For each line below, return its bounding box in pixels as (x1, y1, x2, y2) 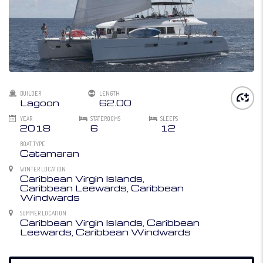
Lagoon (20, 96, 59, 109)
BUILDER (20, 89, 41, 97)
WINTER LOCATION (20, 165, 66, 173)
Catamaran (20, 147, 79, 159)
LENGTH (99, 89, 120, 97)
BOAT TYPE (20, 140, 45, 147)
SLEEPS (160, 114, 178, 122)
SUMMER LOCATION (20, 209, 66, 217)
